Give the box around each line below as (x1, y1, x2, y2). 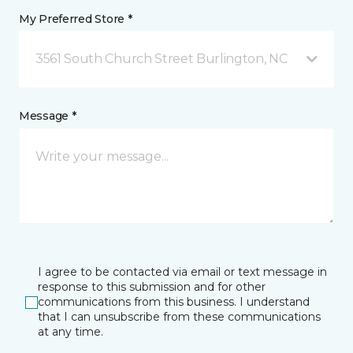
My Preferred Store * (19, 12, 132, 26)
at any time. (38, 325, 103, 339)
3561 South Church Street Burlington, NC (35, 51, 288, 66)
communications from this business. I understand (38, 295, 310, 309)
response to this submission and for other (38, 280, 266, 294)
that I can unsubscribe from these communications (38, 310, 321, 324)
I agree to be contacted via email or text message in (38, 265, 327, 279)
